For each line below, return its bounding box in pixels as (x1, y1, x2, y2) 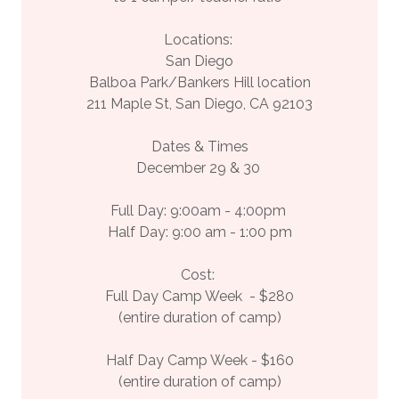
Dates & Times (151, 138, 248, 155)
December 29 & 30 (135, 159, 264, 176)
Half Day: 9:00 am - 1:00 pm (107, 224, 292, 240)
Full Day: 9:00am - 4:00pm (110, 202, 289, 219)
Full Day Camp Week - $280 (105, 288, 294, 305)
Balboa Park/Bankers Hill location (88, 74, 311, 91)
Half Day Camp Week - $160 (105, 352, 294, 369)
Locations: (163, 31, 236, 48)
